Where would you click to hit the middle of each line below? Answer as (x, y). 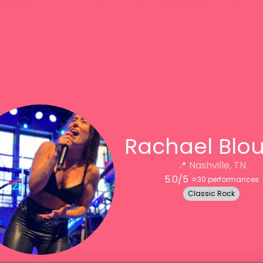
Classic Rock (211, 193)
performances (232, 179)
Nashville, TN (217, 165)
